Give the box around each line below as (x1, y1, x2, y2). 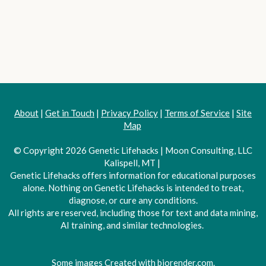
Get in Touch (45, 107, 94, 119)
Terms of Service (164, 107, 230, 119)
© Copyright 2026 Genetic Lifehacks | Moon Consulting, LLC (14, 145, 252, 156)
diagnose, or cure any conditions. (68, 195, 198, 206)
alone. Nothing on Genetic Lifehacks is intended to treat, (23, 182, 243, 194)
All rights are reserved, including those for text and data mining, (8, 207, 258, 218)
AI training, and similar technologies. (61, 220, 205, 231)
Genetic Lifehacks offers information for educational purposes (10, 170, 256, 181)
